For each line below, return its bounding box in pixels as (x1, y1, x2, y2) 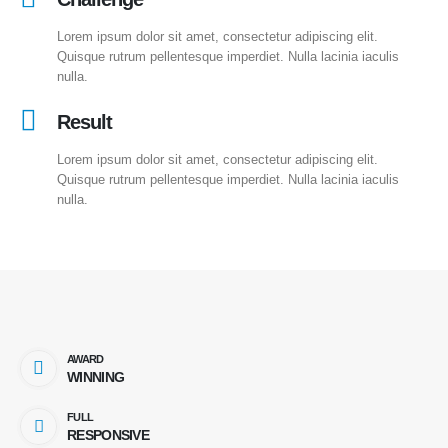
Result (57, 110, 112, 133)
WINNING (67, 368, 125, 385)
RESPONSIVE (67, 426, 149, 443)
